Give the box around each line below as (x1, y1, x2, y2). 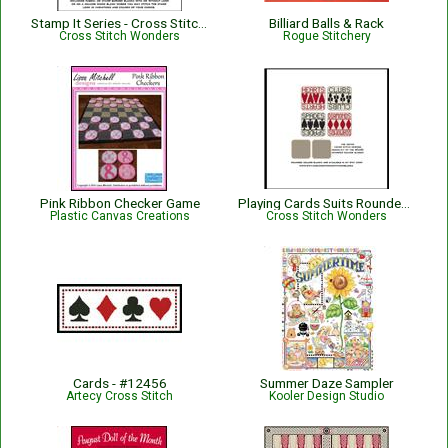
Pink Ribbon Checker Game (39, 195, 200, 211)
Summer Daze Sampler (259, 375, 394, 391)
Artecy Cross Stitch (66, 389, 173, 403)
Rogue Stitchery (282, 29, 371, 43)
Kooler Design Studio (269, 389, 384, 403)
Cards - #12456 (72, 375, 167, 391)
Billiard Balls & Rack (269, 15, 384, 31)
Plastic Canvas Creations (49, 209, 190, 223)
